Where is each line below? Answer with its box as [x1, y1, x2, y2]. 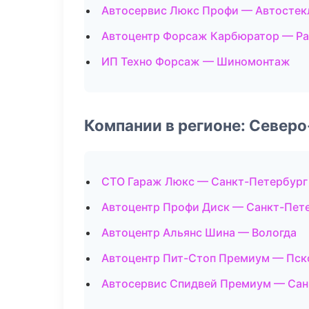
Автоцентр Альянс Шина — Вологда [101, 226, 297, 239]
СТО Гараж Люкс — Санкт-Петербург [101, 175, 308, 188]
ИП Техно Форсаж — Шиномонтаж [101, 54, 290, 68]
